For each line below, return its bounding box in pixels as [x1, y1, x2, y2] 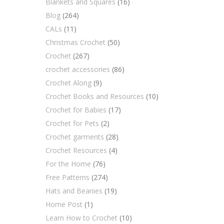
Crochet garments [45, 132, 104, 141]
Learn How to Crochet [45, 213, 117, 222]
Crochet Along [45, 78, 91, 87]
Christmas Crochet [45, 37, 105, 47]
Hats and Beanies [45, 186, 102, 195]
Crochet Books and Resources [45, 91, 144, 101]
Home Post [45, 199, 82, 209]
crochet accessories [45, 64, 110, 74]
